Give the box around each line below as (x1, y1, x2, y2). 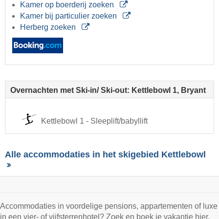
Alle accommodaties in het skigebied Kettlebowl (5, 149, 206, 159)
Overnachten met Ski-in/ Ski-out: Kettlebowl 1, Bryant (10, 86, 206, 94)
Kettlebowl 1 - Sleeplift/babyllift (41, 116, 148, 125)
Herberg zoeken (20, 22, 78, 31)
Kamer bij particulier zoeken (20, 11, 119, 20)
